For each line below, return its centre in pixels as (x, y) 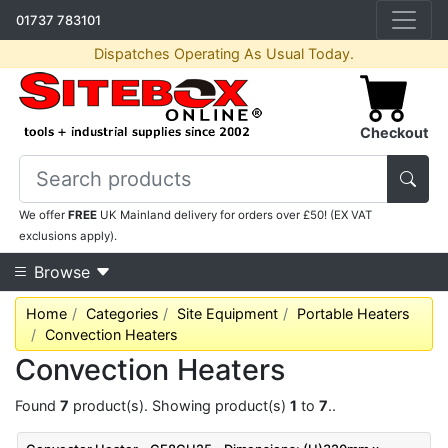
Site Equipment (228, 313)
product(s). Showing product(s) (179, 405)
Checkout (394, 132)
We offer (44, 215)
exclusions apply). (68, 236)
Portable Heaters (353, 313)
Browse (62, 272)
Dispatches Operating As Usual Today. (224, 54)
